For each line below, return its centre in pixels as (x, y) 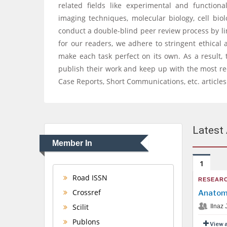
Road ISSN (89, 178)
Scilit (80, 207)
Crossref (86, 192)
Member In (72, 143)
